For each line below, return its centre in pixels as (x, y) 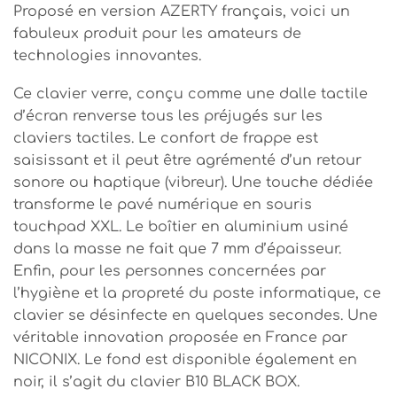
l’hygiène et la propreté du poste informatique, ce (197, 294)
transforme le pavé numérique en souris (163, 205)
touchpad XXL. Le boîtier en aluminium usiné (181, 227)
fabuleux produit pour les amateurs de (157, 33)
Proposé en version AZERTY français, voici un (182, 11)
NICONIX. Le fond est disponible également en (185, 360)
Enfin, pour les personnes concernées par (170, 272)
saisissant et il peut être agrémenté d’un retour (187, 161)
